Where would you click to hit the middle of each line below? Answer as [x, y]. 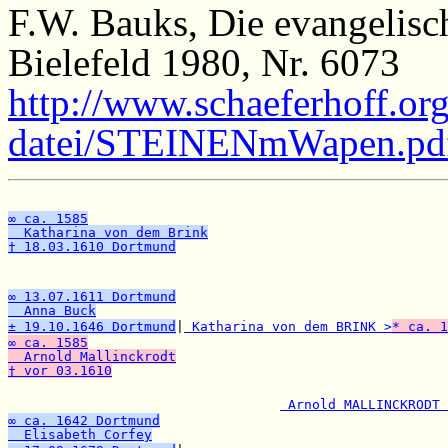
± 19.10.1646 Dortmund [92, 326]
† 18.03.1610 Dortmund [92, 246]
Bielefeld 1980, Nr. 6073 [204, 62]
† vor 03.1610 [60, 370]
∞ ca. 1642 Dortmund [84, 420]
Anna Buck [52, 310]
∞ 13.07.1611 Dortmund [92, 296]
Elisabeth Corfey [80, 434]
